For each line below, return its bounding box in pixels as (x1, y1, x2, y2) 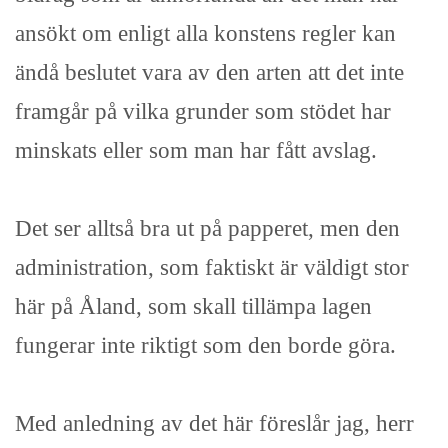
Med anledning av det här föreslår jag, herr (15, 410, 414, 437)
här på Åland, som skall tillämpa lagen (15, 293, 372, 320)
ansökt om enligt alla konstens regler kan (15, 20, 396, 47)
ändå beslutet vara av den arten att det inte (15, 59, 404, 86)
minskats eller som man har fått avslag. (15, 137, 377, 164)
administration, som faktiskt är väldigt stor (15, 254, 409, 281)
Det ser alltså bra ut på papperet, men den (15, 215, 400, 242)
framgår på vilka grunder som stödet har (15, 98, 391, 125)
